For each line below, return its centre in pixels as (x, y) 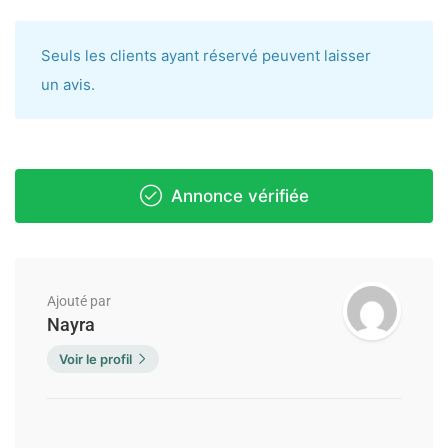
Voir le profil (95, 359)
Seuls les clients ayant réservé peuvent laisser (206, 56)
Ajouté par (79, 301)
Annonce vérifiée (237, 196)
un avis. (68, 85)
